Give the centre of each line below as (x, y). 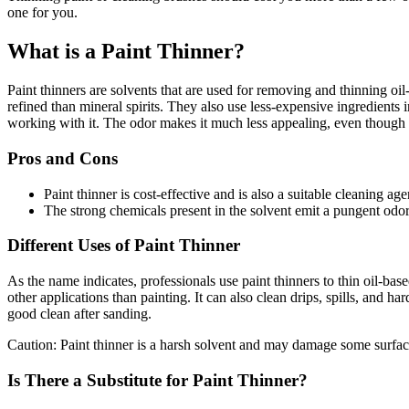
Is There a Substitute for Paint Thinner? (157, 380)
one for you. (42, 13)
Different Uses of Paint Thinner (124, 246)
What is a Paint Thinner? (126, 52)
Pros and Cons (63, 158)
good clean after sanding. (79, 313)
